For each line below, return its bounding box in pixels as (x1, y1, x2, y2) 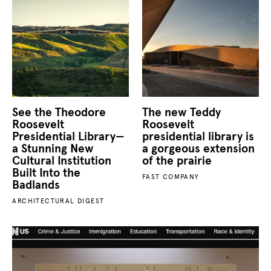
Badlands (12, 177, 60, 192)
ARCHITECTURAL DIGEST (12, 196, 105, 205)
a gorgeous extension (142, 141, 255, 155)
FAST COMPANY (142, 172, 200, 181)
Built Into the (12, 165, 81, 180)
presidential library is (142, 129, 254, 143)
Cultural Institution (12, 153, 112, 168)
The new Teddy (142, 105, 221, 119)
